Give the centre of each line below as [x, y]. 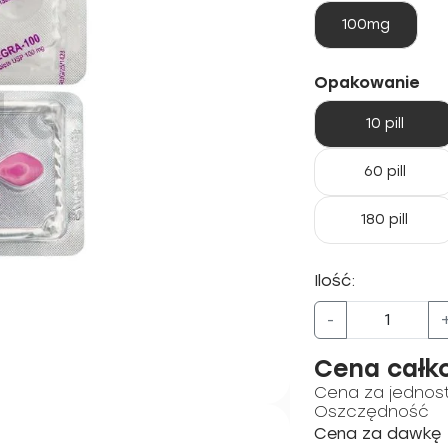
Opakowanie [366, 82]
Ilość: [334, 280]
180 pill [384, 219]
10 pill [384, 123]
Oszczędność [371, 411]
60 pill [384, 171]
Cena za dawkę [377, 433]
